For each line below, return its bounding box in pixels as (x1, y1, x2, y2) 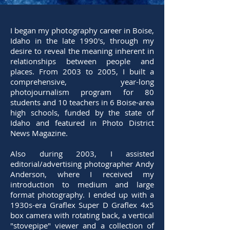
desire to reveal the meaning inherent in (10, 46, 154, 56)
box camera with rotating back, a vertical (10, 210, 154, 221)
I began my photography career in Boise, (10, 25, 154, 36)
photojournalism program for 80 (10, 87, 154, 98)
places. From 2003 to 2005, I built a (10, 66, 154, 77)
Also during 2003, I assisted (10, 148, 154, 159)
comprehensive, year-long (10, 76, 154, 87)
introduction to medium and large (10, 179, 154, 190)
